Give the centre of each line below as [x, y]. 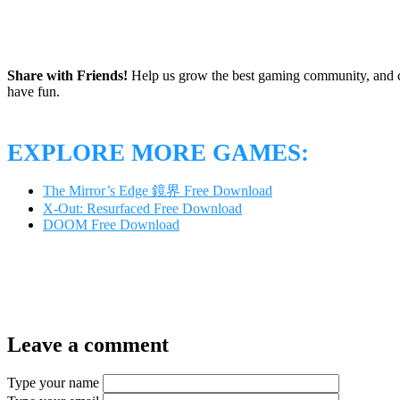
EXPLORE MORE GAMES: [158, 152]
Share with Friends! [67, 76]
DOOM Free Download [111, 224]
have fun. [33, 92]
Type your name [53, 383]
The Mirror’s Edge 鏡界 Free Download [158, 190]
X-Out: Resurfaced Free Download [142, 208]
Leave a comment [88, 344]
